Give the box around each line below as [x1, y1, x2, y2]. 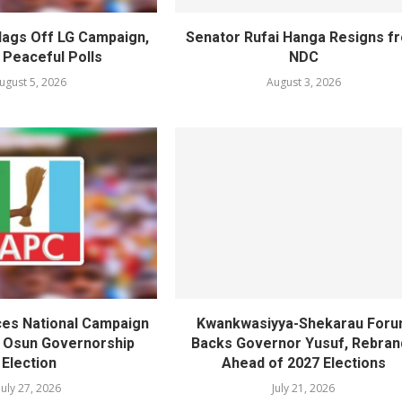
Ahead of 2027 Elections [221, 354, 386, 371]
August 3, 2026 [266, 74, 341, 91]
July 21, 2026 [272, 380, 336, 396]
